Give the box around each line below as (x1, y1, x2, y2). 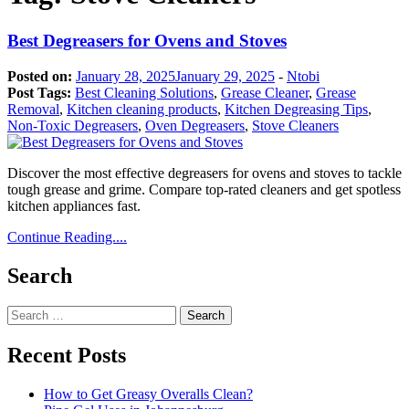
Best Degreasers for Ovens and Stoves (7, 30, 287, 50)
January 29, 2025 (175, 68, 275, 84)
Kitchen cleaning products (67, 100, 217, 117)
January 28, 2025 (76, 68, 175, 84)
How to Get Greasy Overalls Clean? (44, 386, 253, 403)
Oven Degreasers (145, 117, 245, 133)
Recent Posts (7, 343, 126, 368)
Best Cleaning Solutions (75, 84, 214, 100)
